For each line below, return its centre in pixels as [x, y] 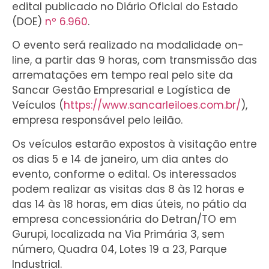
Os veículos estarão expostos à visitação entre [134, 144]
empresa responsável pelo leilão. [97, 120]
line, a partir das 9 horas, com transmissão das [134, 60]
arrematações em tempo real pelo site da [122, 75]
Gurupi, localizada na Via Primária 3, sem [118, 234]
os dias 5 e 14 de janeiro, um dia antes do [120, 159]
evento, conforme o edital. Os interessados [124, 174]
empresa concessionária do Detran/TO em [124, 219]
